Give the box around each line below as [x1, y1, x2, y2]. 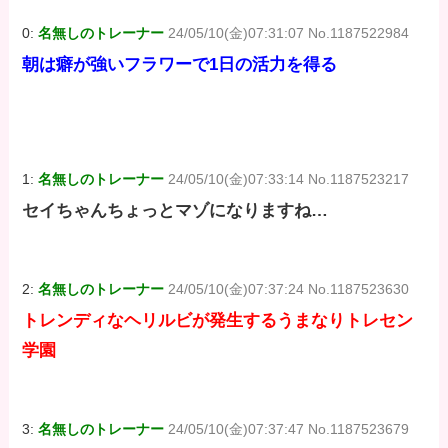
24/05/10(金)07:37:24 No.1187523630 [168, 281, 410, 298]
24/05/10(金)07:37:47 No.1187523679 [168, 421, 410, 438]
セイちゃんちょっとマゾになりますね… [22, 201, 329, 221]
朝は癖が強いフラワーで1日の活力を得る [22, 55, 338, 75]
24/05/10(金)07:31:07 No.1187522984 [168, 24, 410, 41]
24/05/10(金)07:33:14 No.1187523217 [168, 170, 410, 187]
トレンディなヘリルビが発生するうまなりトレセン [22, 311, 414, 331]
